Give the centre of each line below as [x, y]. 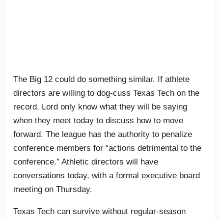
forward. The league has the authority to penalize [103, 134]
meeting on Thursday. [53, 189]
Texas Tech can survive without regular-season [99, 211]
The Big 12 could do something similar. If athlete [101, 79]
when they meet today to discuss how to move [98, 120]
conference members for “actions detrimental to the [107, 148]
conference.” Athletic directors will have [86, 162]
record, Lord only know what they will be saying [100, 107]
